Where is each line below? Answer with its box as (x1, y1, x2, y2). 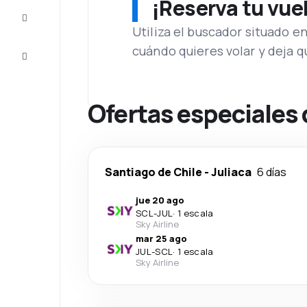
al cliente (27, 57, 67, 69)
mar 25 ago (136, 232, 187, 245)
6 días (257, 164, 286, 180)
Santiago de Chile (105, 164, 202, 180)
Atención (27, 46, 67, 58)
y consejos (27, 19, 75, 31)
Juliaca (211, 164, 251, 180)
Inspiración (27, 8, 75, 20)
